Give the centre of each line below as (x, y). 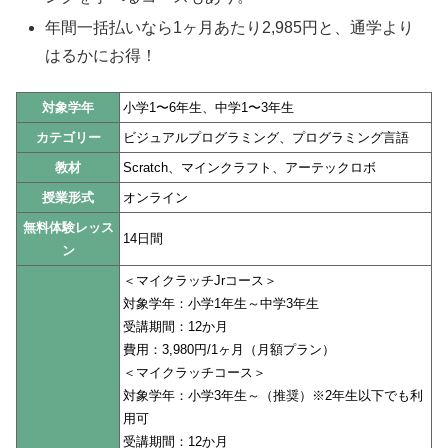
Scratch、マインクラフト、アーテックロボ (249, 168)
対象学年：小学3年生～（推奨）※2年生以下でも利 (273, 396)
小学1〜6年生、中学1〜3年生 (208, 108)
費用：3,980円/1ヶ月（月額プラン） (229, 350)
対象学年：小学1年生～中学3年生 (221, 304)
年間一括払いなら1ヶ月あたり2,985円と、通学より (230, 27)
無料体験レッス (68, 228)
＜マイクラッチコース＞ (194, 373)
